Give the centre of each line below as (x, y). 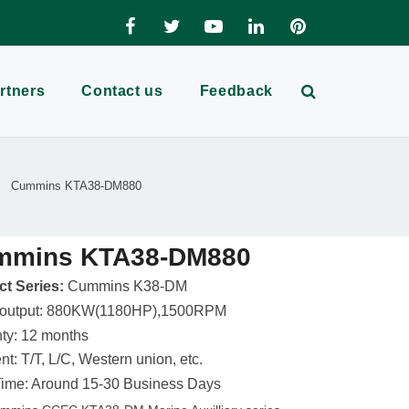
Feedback (236, 91)
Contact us (122, 91)
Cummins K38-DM (126, 287)
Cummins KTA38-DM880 (76, 187)
